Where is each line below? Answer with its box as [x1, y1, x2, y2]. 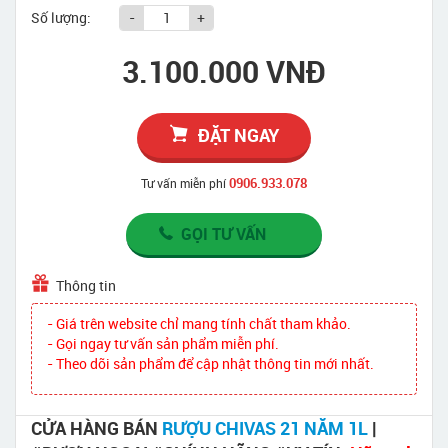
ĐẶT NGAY [197, 122, 279, 147]
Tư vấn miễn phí [141, 174, 226, 191]
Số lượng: [31, 7, 91, 27]
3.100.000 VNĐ [122, 50, 326, 92]
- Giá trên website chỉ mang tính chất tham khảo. [47, 313, 351, 333]
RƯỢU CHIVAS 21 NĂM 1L [162, 415, 368, 440]
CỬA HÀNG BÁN [31, 415, 162, 440]
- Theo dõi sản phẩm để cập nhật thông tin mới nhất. [47, 353, 374, 373]
